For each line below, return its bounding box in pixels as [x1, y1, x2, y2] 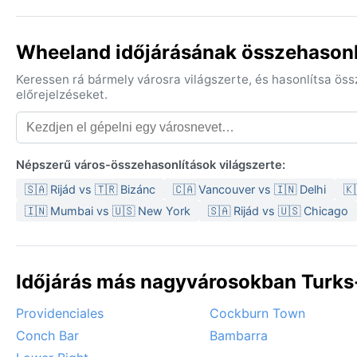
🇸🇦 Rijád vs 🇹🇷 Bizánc [25, 182, 155, 197]
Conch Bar [16, 328, 79, 344]
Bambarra [210, 328, 268, 344]
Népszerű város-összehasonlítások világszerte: [16, 158, 285, 173]
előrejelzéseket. [16, 87, 108, 103]
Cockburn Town [210, 305, 305, 322]
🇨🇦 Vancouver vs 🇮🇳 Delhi [173, 182, 326, 197]
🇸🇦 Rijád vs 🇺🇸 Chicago [208, 204, 348, 218]
